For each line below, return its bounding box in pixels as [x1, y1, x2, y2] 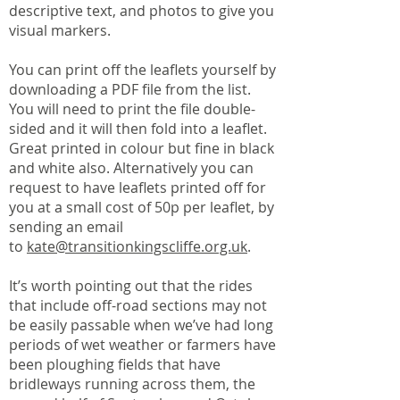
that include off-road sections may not [9, 296, 267, 315]
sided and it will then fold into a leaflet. [9, 119, 267, 138]
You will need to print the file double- [9, 99, 255, 119]
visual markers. [9, 21, 111, 40]
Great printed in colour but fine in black [9, 138, 274, 158]
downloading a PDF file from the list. [9, 79, 251, 99]
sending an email [9, 217, 123, 237]
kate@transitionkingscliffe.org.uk [27, 237, 247, 256]
